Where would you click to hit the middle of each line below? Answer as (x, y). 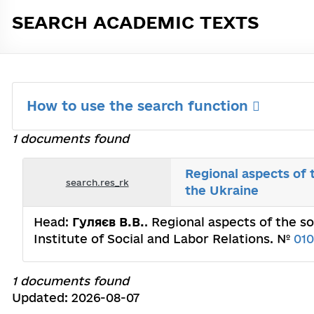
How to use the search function (139, 106)
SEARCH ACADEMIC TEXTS (135, 22)
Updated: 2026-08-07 (76, 298)
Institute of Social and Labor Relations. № (164, 239)
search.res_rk (97, 182)
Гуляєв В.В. (108, 222)
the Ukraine (222, 190)
